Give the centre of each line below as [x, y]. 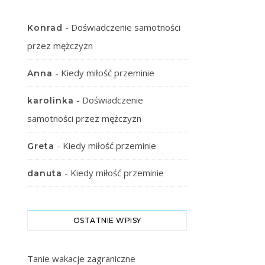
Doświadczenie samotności [126, 27]
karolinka [51, 101]
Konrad [45, 28]
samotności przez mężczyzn [84, 118]
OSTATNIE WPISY [107, 220]
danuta [45, 173]
